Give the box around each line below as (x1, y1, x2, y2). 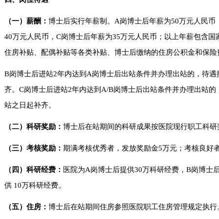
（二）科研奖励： (4, 123, 64, 131)
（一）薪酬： (4, 17, 49, 25)
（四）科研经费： (4, 166, 64, 174)
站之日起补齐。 (4, 101, 56, 109)
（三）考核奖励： (4, 144, 64, 152)
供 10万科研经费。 (4, 181, 66, 189)
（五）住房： (4, 203, 49, 211)
